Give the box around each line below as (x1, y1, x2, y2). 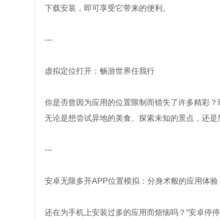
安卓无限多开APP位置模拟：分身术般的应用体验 (44, 177, 218, 185)
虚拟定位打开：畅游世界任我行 (44, 67, 155, 75)
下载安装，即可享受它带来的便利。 (44, 4, 170, 12)
